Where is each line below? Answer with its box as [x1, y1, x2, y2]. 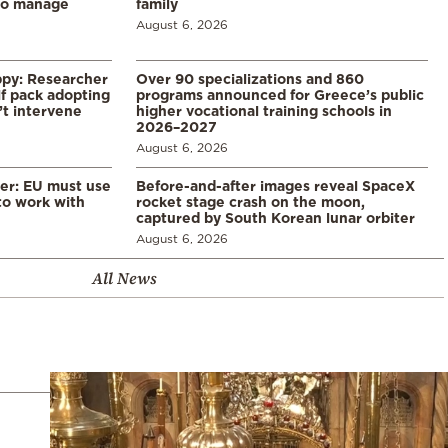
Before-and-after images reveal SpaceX [136, 177, 415, 193]
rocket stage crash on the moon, [136, 193, 365, 209]
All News [91, 266, 157, 289]
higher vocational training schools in [136, 102, 392, 118]
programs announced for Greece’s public [136, 86, 424, 102]
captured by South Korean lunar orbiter [136, 209, 415, 225]
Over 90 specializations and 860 [136, 70, 364, 86]
